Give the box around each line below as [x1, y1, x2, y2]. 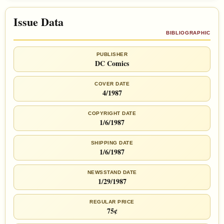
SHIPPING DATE [90, 140, 133, 146]
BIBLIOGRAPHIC [165, 30, 210, 36]
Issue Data [13, 13, 63, 30]
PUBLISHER [96, 51, 128, 57]
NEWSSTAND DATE [87, 169, 137, 175]
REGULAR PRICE [89, 199, 134, 205]
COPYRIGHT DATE [88, 110, 136, 116]
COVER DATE [94, 81, 129, 87]
